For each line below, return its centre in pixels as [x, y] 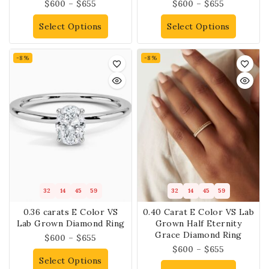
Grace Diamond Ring [198, 235]
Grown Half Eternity [198, 224]
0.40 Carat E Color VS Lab [198, 212]
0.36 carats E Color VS [71, 212]
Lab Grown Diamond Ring [71, 224]
